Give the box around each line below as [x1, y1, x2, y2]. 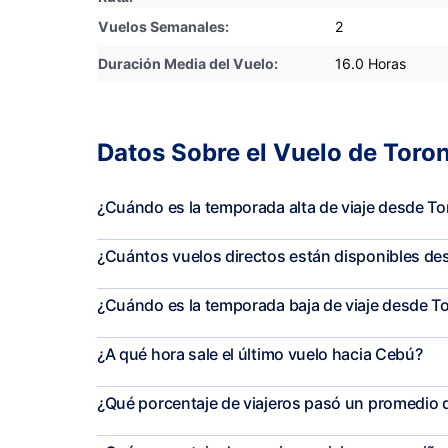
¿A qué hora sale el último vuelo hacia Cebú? [97, 344, 423, 364]
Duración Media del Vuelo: [98, 55, 278, 72]
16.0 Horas [335, 55, 406, 72]
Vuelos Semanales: [98, 18, 229, 35]
